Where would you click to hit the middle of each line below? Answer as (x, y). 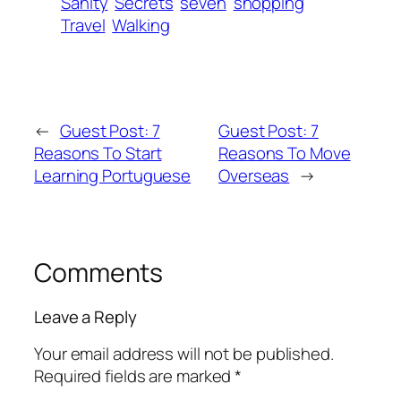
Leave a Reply (85, 317)
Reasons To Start (98, 153)
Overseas (254, 175)
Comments (99, 272)
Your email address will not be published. (184, 353)
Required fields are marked (135, 375)
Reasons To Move (285, 153)
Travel (83, 26)
